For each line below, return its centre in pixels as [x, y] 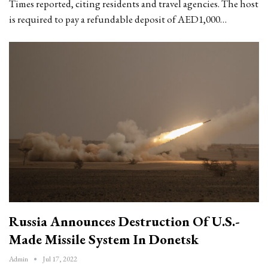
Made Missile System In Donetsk [104, 239]
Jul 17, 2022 [60, 259]
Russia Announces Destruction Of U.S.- [124, 221]
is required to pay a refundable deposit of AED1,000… [118, 19]
